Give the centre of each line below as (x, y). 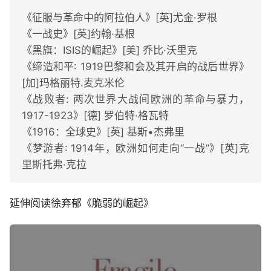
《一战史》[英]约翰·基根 (78, 34)
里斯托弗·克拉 (54, 164)
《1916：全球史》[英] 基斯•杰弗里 (103, 132)
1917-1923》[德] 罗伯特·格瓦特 (95, 115)
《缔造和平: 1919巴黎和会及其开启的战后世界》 (135, 66)
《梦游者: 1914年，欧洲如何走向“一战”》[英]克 (135, 148)
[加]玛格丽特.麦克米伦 (73, 83)
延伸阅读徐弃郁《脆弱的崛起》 (82, 203)
